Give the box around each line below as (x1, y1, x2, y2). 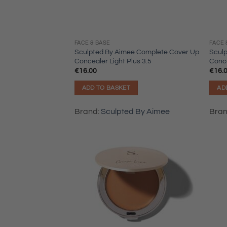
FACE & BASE (74, 40, 110, 46)
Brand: (74, 107, 101, 116)
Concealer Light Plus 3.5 (74, 57, 152, 65)
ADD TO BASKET (82, 85, 131, 91)
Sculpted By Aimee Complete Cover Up (74, 48, 199, 56)
